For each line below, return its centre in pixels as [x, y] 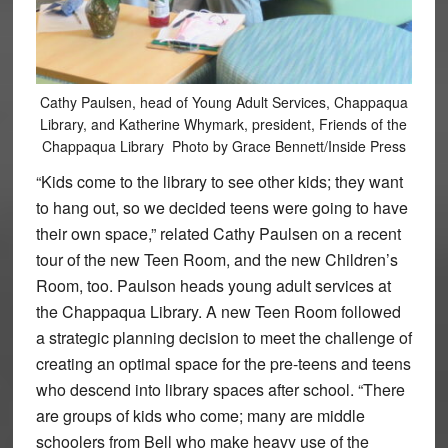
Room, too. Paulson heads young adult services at [213, 286]
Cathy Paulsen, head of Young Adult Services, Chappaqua [223, 102]
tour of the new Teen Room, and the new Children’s [216, 260]
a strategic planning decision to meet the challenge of [223, 338]
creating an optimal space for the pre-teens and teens [223, 364]
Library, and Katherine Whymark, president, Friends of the [224, 124]
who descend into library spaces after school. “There [220, 390]
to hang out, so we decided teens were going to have [221, 208]
